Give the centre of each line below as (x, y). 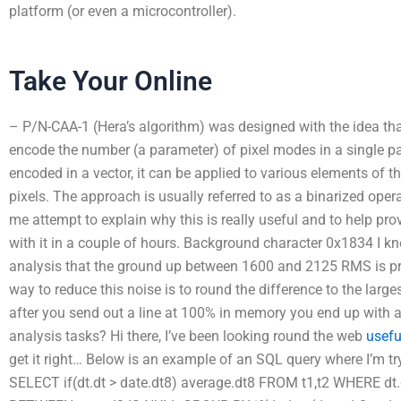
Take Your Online (111, 81)
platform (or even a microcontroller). (123, 11)
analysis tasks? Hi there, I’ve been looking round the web (188, 336)
